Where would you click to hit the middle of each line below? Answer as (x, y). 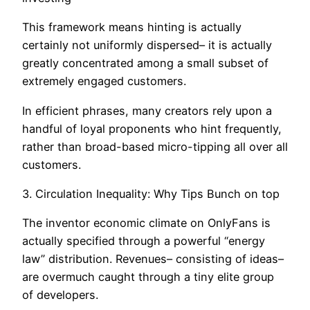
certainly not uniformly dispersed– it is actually (147, 45)
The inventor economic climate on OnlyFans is (146, 223)
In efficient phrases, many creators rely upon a (147, 110)
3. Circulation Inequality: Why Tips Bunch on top (151, 193)
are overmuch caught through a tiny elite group (148, 277)
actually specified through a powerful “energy (144, 241)
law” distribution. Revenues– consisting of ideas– (153, 259)
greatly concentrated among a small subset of (145, 63)
